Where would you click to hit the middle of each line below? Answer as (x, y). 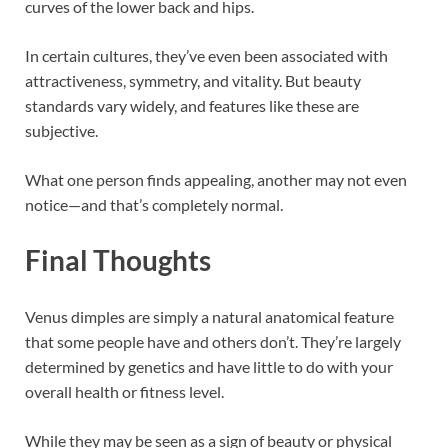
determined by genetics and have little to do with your (209, 366)
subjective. (61, 131)
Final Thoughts (118, 260)
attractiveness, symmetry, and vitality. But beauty (193, 81)
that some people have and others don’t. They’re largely (213, 341)
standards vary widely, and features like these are (192, 106)
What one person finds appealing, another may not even (216, 180)
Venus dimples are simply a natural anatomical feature (209, 316)
